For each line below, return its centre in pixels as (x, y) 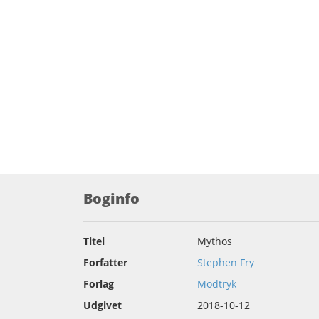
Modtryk (217, 284)
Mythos (215, 241)
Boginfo (111, 198)
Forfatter (105, 262)
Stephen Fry (226, 262)
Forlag (99, 284)
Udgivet (103, 305)
